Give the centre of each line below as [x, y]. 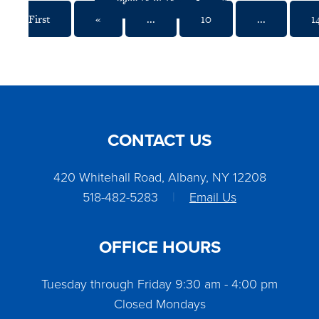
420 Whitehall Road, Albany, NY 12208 [159, 177]
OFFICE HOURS [159, 247]
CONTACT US [159, 140]
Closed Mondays [159, 304]
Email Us [213, 197]
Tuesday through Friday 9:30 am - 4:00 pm [159, 284]
